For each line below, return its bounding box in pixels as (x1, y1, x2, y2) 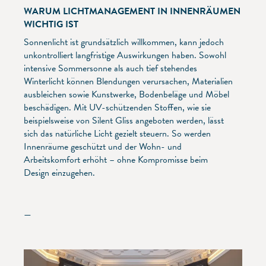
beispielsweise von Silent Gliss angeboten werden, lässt (24, 113, 224, 128)
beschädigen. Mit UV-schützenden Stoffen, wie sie (24, 100, 211, 115)
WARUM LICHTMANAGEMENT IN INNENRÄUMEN (24, 4, 240, 18)
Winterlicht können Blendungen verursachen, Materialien (24, 74, 233, 88)
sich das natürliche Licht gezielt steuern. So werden (24, 126, 211, 141)
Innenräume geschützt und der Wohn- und (24, 139, 182, 154)
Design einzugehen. (24, 165, 95, 180)
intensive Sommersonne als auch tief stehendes (24, 61, 197, 75)
